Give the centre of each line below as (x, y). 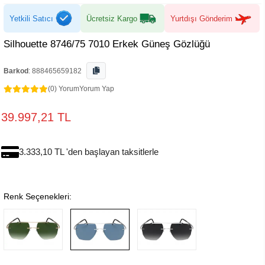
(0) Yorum (64, 89)
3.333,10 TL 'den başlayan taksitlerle (89, 152)
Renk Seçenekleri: (38, 196)
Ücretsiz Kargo (112, 18)
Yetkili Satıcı (31, 18)
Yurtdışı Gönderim (201, 18)
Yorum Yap (97, 89)
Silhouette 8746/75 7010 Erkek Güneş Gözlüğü (107, 44)
